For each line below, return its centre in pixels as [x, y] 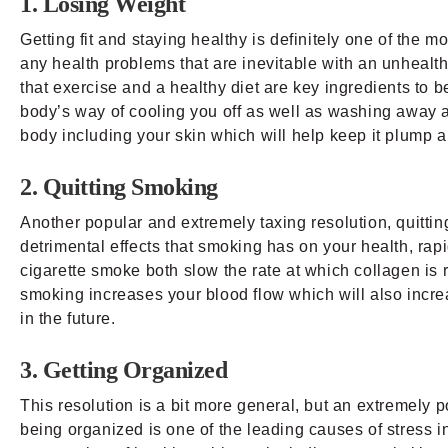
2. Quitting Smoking [119, 186]
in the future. [68, 318]
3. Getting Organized [124, 369]
